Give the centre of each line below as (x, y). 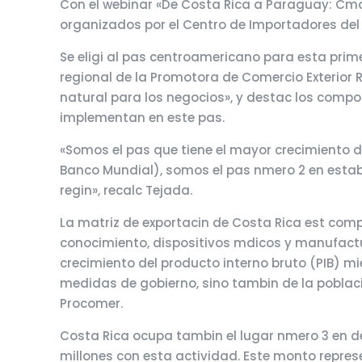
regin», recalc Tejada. (126, 190)
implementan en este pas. (143, 118)
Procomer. (92, 303)
